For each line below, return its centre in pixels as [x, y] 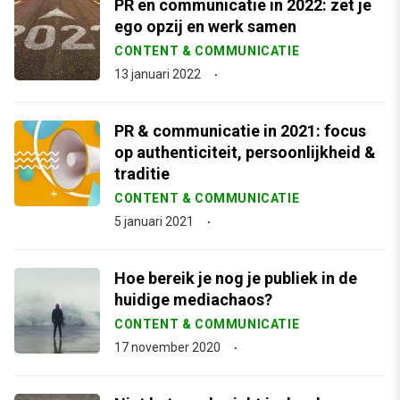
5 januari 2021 [154, 221]
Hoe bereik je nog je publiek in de [236, 278]
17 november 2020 [167, 347]
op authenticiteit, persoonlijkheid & [245, 152]
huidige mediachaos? [193, 300]
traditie [142, 174]
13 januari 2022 [158, 74]
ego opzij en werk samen [205, 26]
